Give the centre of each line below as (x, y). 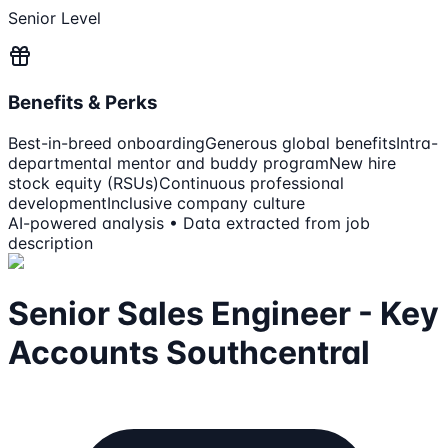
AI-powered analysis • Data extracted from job (189, 222)
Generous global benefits (300, 142)
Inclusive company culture (206, 202)
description (50, 242)
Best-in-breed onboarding (106, 142)
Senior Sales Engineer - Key (223, 313)
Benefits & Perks (83, 102)
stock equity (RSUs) (83, 182)
